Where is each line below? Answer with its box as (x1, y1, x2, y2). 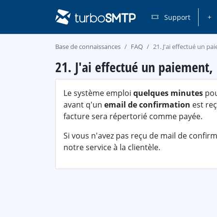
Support (162, 12, 190, 22)
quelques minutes (133, 88, 203, 98)
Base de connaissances (55, 42, 121, 51)
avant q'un (63, 99, 104, 110)
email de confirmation (104, 99, 190, 110)
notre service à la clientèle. (63, 142, 160, 153)
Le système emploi (63, 88, 133, 98)
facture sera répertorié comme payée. (63, 111, 202, 122)
